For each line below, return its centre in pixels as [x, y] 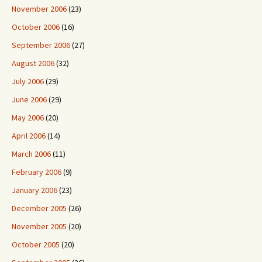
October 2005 [36, 244]
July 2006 [28, 81]
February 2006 [37, 172]
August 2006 [33, 63]
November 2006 [39, 9]
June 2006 [29, 99]
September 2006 [41, 45]
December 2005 [39, 208]
